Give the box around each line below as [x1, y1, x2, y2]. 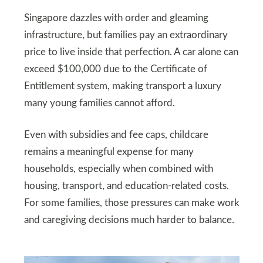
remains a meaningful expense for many [23, 147, 194, 157]
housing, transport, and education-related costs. [23, 181, 229, 191]
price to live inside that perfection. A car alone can [23, 48, 238, 58]
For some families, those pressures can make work [23, 198, 240, 208]
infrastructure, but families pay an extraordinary [23, 31, 228, 41]
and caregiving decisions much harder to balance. [23, 215, 234, 225]
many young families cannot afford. [23, 99, 175, 109]
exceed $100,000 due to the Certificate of [23, 65, 207, 75]
